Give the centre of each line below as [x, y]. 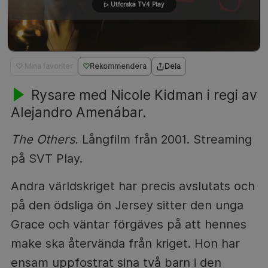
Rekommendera [118, 66]
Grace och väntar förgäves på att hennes [128, 224]
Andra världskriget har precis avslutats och [133, 186]
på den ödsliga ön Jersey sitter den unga [127, 205]
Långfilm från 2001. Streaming [165, 139]
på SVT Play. [46, 158]
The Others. [44, 139]
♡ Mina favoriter [44, 66]
